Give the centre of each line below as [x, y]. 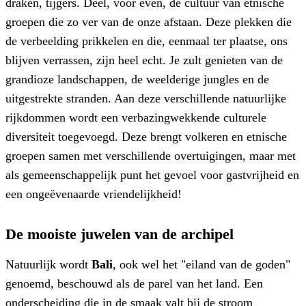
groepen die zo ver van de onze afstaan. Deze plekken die [149, 22]
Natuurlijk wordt [48, 265]
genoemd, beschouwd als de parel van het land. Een [134, 284]
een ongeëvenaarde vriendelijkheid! [94, 194]
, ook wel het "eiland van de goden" [201, 265]
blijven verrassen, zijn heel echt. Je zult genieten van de [144, 60]
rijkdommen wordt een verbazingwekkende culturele [136, 117]
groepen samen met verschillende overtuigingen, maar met [151, 155]
